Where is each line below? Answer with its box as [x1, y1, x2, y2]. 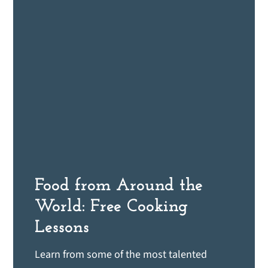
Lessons [35, 218, 90, 236]
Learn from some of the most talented [35, 246, 208, 262]
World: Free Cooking [35, 197, 188, 215]
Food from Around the [35, 176, 203, 194]
